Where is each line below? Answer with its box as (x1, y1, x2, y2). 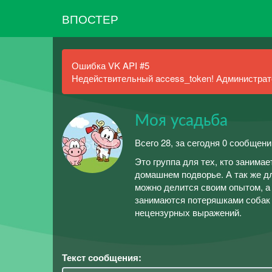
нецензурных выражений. (135, 206, 242, 219)
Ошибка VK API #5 (72, 59, 149, 72)
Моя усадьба (135, 113, 228, 129)
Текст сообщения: (62, 250, 141, 264)
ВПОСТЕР (62, 10, 118, 27)
